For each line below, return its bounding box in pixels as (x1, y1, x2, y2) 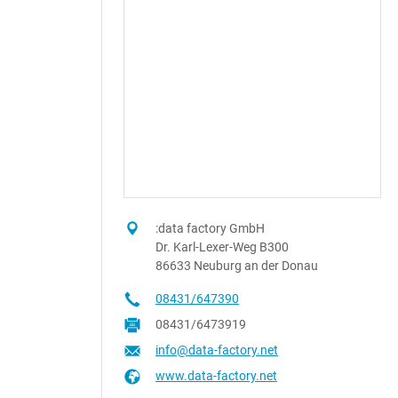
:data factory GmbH (155, 221, 265, 235)
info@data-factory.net (155, 343, 278, 357)
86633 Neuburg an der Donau (155, 259, 318, 273)
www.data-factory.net (155, 369, 277, 383)
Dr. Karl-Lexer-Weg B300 (155, 240, 289, 254)
